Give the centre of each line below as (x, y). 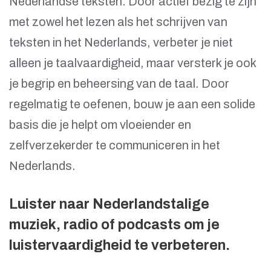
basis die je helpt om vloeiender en (100, 125)
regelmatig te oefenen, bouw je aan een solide (132, 104)
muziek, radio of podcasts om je (114, 225)
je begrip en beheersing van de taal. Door (119, 84)
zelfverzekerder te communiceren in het (115, 145)
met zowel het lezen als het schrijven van (118, 22)
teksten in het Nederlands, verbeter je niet (121, 43)
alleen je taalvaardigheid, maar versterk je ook (132, 63)
